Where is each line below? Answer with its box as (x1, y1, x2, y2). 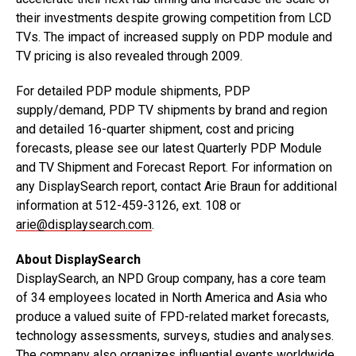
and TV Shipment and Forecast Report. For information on (16, 160, 332, 175)
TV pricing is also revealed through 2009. (16, 48, 242, 64)
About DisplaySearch (16, 252, 141, 267)
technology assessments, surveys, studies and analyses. (16, 328, 334, 343)
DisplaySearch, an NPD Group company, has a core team (16, 271, 326, 286)
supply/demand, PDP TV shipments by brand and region (16, 103, 327, 118)
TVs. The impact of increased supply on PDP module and (16, 29, 332, 44)
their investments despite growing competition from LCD (16, 10, 331, 25)
